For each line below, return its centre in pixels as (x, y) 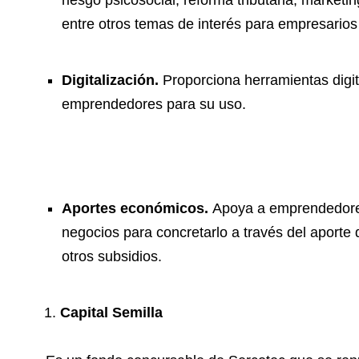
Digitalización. (112, 81)
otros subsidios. (112, 257)
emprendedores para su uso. (154, 105)
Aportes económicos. (137, 209)
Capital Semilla (111, 313)
